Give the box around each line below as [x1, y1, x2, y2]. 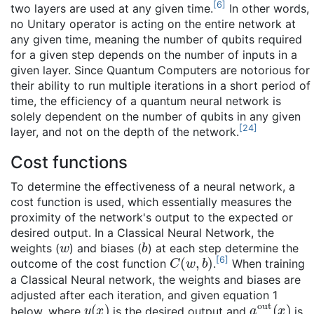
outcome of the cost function [11, 256, 170, 271]
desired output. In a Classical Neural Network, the [11, 225, 274, 240]
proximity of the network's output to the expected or [11, 210, 293, 224]
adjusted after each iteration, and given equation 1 [11, 287, 278, 302]
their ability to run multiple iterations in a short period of [11, 78, 310, 93]
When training [228, 256, 305, 271]
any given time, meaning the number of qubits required [11, 32, 302, 46]
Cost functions [11, 151, 128, 172]
